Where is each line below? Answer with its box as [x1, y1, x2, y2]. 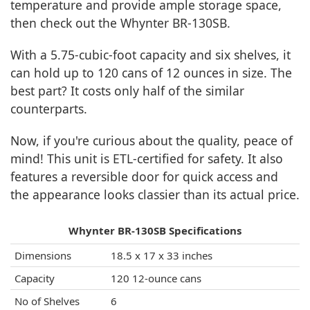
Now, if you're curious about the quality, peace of [10, 132, 293, 149]
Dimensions [15, 248, 71, 263]
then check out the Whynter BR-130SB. [10, 15, 230, 32]
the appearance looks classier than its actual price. [10, 186, 300, 203]
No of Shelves [15, 294, 80, 309]
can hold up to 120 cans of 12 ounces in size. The [10, 64, 292, 82]
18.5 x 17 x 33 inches [111, 248, 212, 263]
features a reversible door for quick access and [10, 168, 278, 185]
